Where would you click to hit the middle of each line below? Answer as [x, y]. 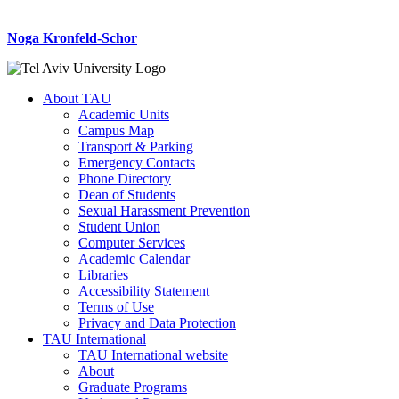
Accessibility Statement [144, 291]
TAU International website [153, 355]
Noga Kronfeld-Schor [72, 38]
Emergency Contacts [137, 163]
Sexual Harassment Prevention [164, 211]
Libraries [103, 275]
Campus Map [116, 131]
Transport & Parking [136, 147]
